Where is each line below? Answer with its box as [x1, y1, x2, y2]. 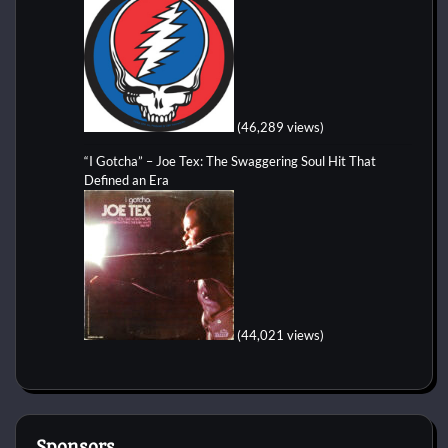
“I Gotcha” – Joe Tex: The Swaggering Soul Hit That [84, 152, 376, 169]
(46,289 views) [237, 118, 324, 135]
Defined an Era [84, 171, 169, 188]
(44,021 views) [237, 326, 324, 343]
